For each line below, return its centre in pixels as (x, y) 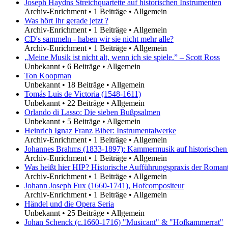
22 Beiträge (86, 103)
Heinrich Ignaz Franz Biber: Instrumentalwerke (100, 130)
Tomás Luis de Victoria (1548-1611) (83, 94)
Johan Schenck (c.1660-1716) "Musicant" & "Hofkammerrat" (124, 222)
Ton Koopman (48, 75)
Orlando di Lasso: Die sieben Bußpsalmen (92, 112)
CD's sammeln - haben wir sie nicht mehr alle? (99, 39)
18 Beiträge (86, 84)
